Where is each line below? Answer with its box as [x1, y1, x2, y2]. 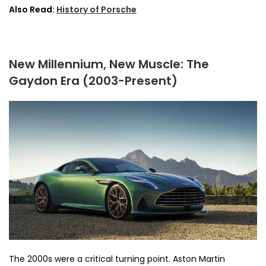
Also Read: [9, 3, 56, 15]
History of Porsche [56, 3, 137, 15]
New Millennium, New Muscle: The [9, 55, 209, 72]
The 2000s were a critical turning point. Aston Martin [9, 252, 225, 265]
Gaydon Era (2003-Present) [9, 72, 178, 89]
